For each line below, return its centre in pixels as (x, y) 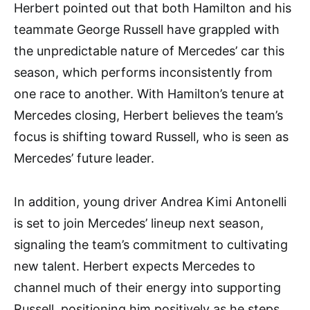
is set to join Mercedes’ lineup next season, (139, 223)
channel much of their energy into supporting (147, 287)
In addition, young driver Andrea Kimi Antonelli (150, 201)
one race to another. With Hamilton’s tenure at (149, 93)
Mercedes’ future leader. (84, 158)
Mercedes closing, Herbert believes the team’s (148, 115)
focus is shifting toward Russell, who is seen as (151, 136)
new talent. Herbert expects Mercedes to (135, 266)
